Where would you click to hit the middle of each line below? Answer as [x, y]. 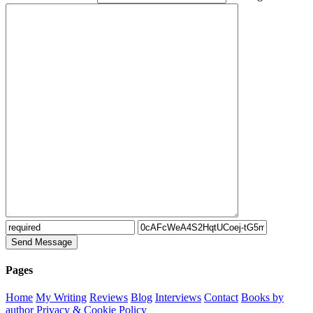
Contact [221, 298]
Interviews [178, 298]
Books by [262, 298]
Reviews [109, 298]
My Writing [61, 298]
